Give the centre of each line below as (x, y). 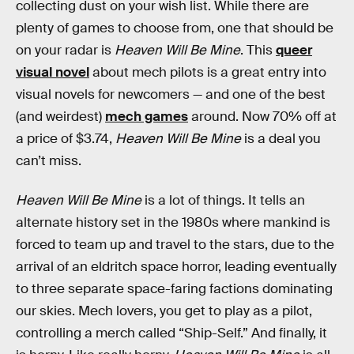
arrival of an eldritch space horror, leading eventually (176, 266)
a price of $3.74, (66, 139)
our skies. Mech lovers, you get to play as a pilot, (164, 311)
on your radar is (65, 50)
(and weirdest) (60, 117)
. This (258, 50)
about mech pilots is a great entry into (208, 72)
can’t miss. (49, 161)
